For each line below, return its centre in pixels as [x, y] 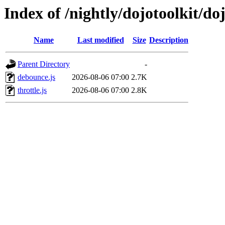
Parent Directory [44, 64]
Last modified [100, 40]
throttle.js [32, 90]
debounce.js [36, 77]
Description [169, 40]
